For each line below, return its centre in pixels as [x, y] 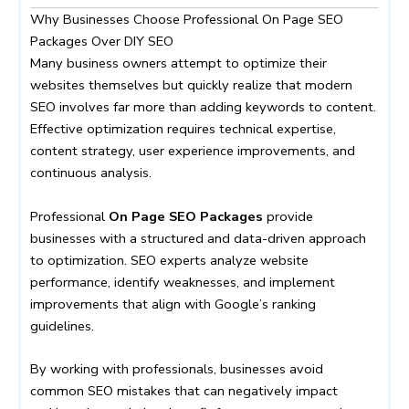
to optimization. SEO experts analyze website [169, 260]
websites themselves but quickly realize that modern [191, 85]
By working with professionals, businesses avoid [177, 368]
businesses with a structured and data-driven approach [198, 238]
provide [288, 216]
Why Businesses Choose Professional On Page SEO [187, 20]
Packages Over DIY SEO [102, 42]
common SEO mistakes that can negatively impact [184, 390]
